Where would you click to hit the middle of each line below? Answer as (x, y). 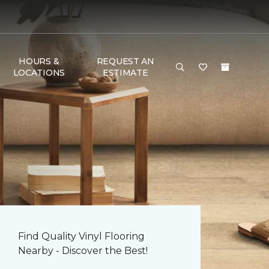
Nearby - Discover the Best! (83, 251)
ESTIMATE (125, 73)
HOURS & (39, 61)
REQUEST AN (125, 61)
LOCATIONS (39, 73)
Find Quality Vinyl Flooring (81, 236)
